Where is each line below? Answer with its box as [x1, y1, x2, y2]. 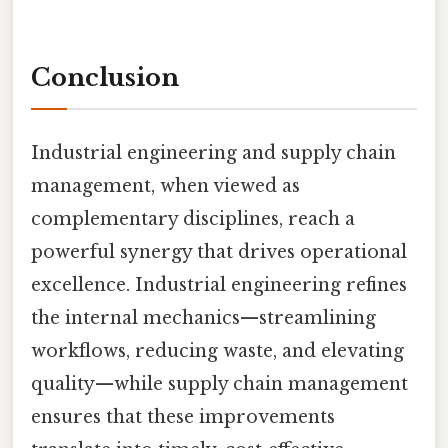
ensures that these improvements [31, 405, 335, 428]
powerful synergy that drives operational [31, 240, 407, 263]
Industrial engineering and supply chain [31, 141, 396, 164]
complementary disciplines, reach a [31, 207, 355, 230]
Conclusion [31, 63, 179, 93]
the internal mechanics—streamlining [31, 306, 376, 329]
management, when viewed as [31, 174, 300, 197]
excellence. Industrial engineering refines [31, 273, 407, 296]
